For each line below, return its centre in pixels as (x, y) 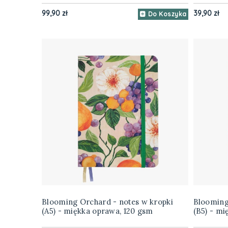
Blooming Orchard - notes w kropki (107, 202)
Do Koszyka (167, 14)
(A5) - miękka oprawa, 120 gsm (97, 211)
